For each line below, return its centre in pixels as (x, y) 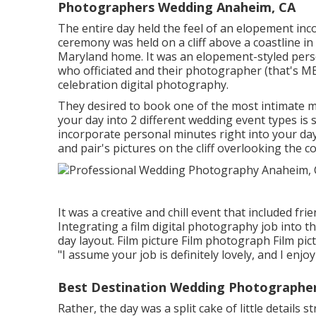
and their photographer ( (200, 70)
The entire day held (110, 28)
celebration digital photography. (143, 84)
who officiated (95, 70)
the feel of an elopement (228, 28)
